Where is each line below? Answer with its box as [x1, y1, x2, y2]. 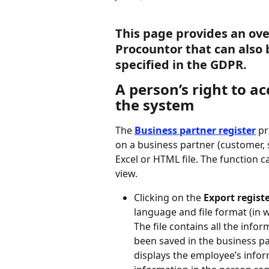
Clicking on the [134, 191, 204, 204]
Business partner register [134, 124, 256, 137]
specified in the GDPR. [115, 56, 247, 73]
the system [115, 95, 195, 115]
